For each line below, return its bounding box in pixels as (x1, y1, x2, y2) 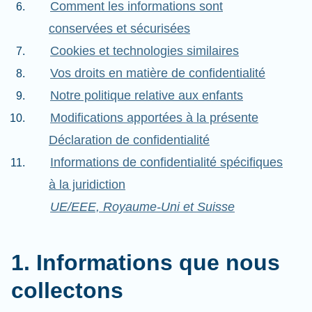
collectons (11, 278, 123, 303)
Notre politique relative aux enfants (50, 88, 243, 102)
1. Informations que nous (11, 250, 280, 275)
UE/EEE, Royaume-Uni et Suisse (50, 200, 235, 214)
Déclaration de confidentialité (49, 133, 210, 147)
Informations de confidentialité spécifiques (50, 155, 283, 169)
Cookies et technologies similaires (50, 44, 239, 58)
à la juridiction (49, 178, 125, 192)
